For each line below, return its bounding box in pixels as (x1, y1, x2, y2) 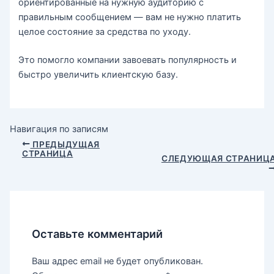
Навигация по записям (9, 124, 108, 135)
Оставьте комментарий (32, 227, 163, 241)
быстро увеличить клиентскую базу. (18, 68, 179, 80)
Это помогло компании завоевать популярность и (18, 54, 237, 65)
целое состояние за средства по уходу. (18, 26, 191, 37)
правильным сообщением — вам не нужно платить (18, 11, 242, 23)
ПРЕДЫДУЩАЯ (30, 139, 100, 149)
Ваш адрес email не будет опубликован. (32, 256, 204, 267)
